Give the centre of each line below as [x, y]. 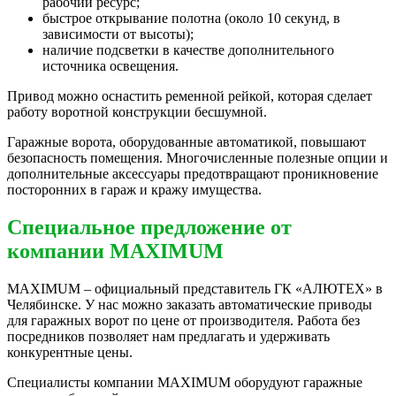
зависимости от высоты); [118, 34]
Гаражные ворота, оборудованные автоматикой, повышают [187, 142]
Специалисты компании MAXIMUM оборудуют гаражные [185, 383]
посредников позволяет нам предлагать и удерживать [168, 337]
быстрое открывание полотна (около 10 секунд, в [191, 19]
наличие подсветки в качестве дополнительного [188, 50]
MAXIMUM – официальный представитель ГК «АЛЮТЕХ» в [195, 289]
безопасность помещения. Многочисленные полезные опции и [198, 158]
